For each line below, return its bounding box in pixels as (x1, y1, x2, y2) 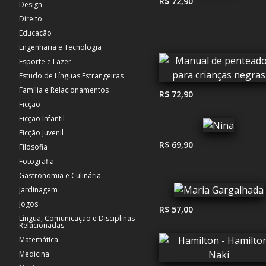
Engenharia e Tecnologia (19, 42, 102, 52)
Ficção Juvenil (19, 128, 64, 138)
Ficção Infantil (19, 113, 65, 123)
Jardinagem (19, 185, 58, 195)
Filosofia (19, 142, 47, 152)
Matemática (19, 235, 58, 245)
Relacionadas (19, 220, 64, 230)
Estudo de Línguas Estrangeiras (19, 71, 123, 81)
